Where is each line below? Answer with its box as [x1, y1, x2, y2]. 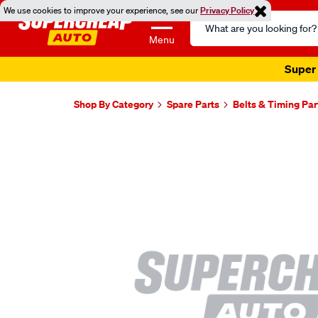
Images [72, 129, 138, 154]
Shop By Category [74, 97, 153, 111]
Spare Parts [167, 97, 219, 111]
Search [190, 11, 225, 26]
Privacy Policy [200, 4, 254, 16]
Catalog [190, 28, 229, 43]
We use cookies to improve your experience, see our [4, 4, 200, 16]
